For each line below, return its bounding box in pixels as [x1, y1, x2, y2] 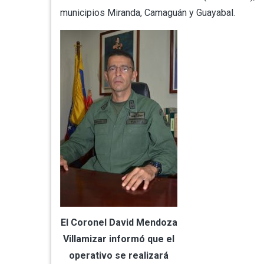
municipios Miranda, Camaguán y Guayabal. [60, 7, 235, 18]
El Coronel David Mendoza [60, 216, 177, 228]
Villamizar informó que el [63, 233, 174, 245]
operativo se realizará [69, 249, 169, 261]
